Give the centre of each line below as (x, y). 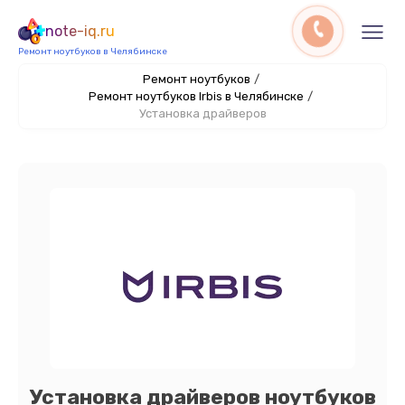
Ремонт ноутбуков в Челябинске (93, 52)
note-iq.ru (80, 31)
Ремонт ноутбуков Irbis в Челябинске (196, 96)
